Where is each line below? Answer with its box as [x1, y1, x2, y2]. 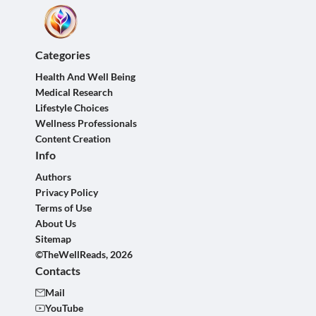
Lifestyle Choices [35, 102, 109, 114]
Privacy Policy [35, 186, 98, 198]
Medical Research [35, 86, 113, 98]
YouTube [45, 302, 83, 314]
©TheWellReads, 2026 [35, 248, 133, 260]
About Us [35, 217, 76, 229]
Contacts [35, 264, 80, 277]
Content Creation [35, 133, 111, 145]
